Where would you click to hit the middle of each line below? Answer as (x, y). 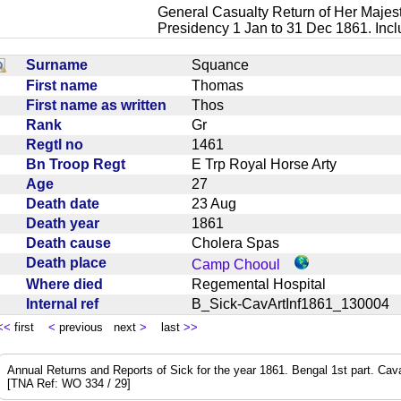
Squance (227, 64)
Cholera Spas (243, 243)
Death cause (72, 243)
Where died (68, 284)
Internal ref (66, 303)
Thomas (225, 85)
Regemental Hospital (266, 284)
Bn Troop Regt (79, 164)
